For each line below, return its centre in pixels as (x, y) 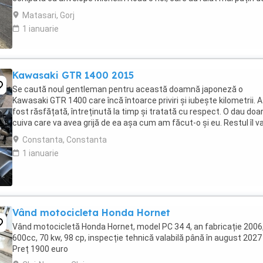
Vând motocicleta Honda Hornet (91, 213)
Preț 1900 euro (40, 249)
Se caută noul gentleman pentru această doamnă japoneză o (128, 89)
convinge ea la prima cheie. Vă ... (72, 134)
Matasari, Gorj (48, 15)
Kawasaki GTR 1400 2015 (73, 75)
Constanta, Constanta (65, 140)
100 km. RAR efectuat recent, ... (72, 9)
